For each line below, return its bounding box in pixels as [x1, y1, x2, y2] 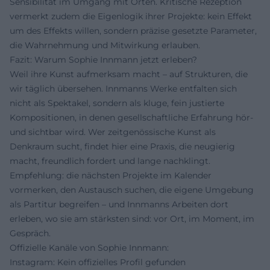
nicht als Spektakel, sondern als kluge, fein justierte [10, 97, 224, 108]
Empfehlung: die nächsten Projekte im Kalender [10, 169, 212, 181]
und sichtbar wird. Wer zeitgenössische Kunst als [10, 126, 216, 137]
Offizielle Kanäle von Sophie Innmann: [10, 242, 169, 253]
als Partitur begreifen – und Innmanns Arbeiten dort [10, 198, 228, 210]
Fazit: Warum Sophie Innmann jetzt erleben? [10, 54, 197, 65]
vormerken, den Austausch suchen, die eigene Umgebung [10, 184, 254, 195]
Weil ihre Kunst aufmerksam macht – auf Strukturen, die [10, 68, 248, 80]
